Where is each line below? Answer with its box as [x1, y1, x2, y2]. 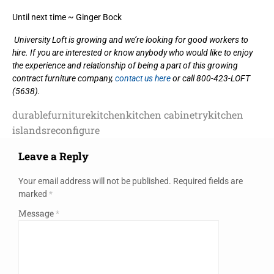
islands [12, 123, 46, 136]
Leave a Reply [18, 149, 89, 164]
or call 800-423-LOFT [171, 73, 250, 83]
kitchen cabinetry [126, 108, 208, 121]
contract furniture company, [12, 73, 115, 83]
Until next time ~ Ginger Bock [12, 12, 122, 22]
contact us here [115, 73, 171, 83]
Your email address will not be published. [18, 176, 171, 186]
